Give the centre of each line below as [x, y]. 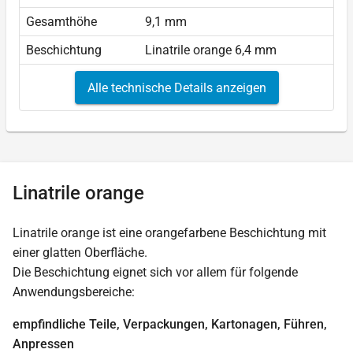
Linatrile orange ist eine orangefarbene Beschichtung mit [169, 233]
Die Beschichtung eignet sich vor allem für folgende [155, 273]
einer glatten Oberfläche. [80, 253]
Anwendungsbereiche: [74, 292]
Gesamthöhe [61, 22]
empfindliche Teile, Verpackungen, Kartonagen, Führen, [170, 325]
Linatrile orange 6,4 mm [211, 50]
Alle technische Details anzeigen [176, 87]
